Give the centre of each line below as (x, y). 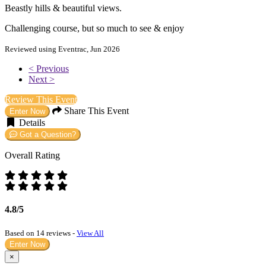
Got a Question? (47, 134)
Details (31, 122)
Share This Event (95, 110)
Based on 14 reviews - (41, 233)
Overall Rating (32, 155)
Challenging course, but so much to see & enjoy (94, 28)
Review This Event (41, 99)
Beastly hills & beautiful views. (63, 8)
